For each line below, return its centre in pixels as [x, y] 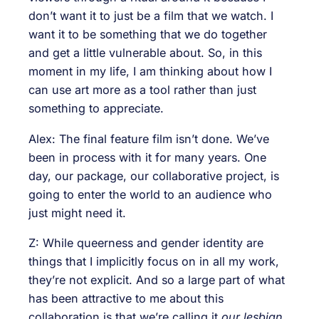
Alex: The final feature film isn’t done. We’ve [149, 138]
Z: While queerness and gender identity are [146, 242]
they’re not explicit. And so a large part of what [157, 279]
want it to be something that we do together [148, 35]
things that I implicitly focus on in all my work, [154, 261]
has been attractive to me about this [126, 298]
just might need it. [77, 213]
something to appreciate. [96, 109]
